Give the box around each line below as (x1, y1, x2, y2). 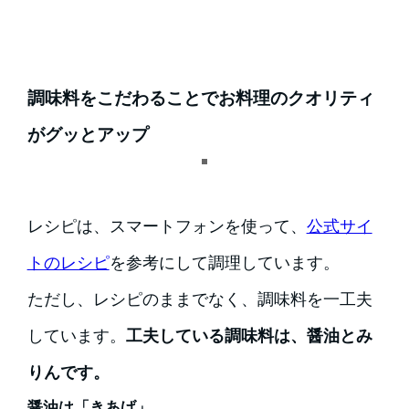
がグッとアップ (26, 123, 149, 145)
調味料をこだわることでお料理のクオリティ (26, 87, 374, 109)
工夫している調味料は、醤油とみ (125, 325, 372, 345)
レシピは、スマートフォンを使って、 (26, 215, 307, 236)
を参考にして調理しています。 (109, 252, 340, 272)
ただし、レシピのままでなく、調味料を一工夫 (26, 288, 372, 309)
